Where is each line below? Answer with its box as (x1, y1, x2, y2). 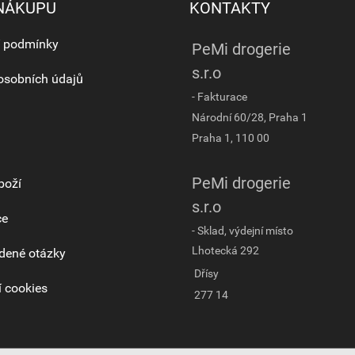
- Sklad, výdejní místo (192, 223, 293, 237)
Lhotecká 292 (192, 244, 259, 258)
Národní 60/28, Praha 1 (192, 110, 307, 124)
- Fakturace (192, 90, 247, 103)
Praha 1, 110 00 (192, 131, 269, 144)
